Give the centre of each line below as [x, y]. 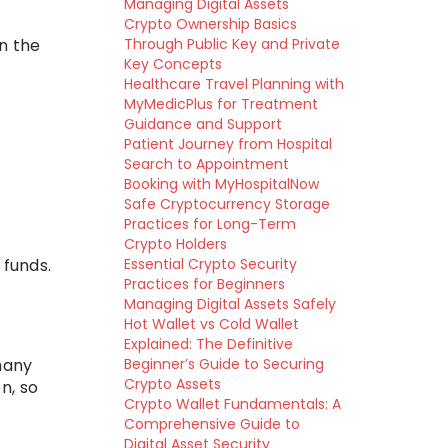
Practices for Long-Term [209, 224]
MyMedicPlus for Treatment [220, 104]
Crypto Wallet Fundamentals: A [232, 404]
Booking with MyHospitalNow [221, 184]
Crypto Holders [175, 244]
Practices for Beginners [204, 284]
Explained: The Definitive [208, 344]
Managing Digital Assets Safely [229, 304]
